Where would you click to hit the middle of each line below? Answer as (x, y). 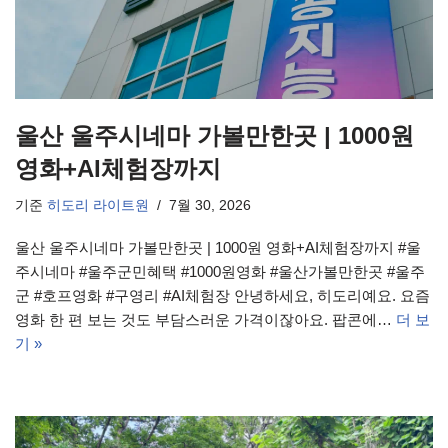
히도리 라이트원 (98, 206)
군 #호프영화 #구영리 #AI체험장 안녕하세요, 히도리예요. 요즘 (222, 296)
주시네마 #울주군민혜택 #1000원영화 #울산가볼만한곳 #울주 (220, 272)
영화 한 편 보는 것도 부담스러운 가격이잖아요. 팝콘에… (205, 320)
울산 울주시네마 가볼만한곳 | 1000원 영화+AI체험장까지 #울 (218, 248)
